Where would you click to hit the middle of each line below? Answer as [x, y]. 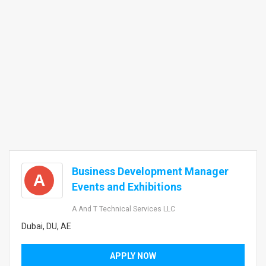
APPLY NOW [133, 256]
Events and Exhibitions [127, 187]
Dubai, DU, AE [46, 226]
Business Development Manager [150, 171]
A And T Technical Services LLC [123, 209]
